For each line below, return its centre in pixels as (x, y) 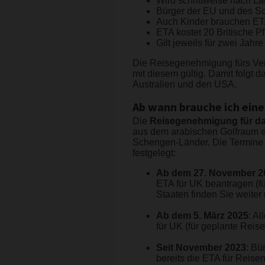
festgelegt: (154, 153)
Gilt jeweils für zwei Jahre (210, 43)
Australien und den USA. (186, 85)
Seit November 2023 (201, 248)
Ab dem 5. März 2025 (202, 216)
